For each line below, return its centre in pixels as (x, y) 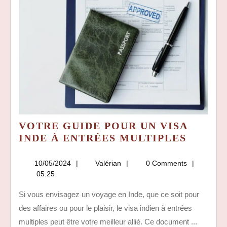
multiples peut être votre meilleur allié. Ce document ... (108, 221)
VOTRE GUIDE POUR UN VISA (103, 125)
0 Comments (165, 163)
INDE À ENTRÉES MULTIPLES (103, 138)
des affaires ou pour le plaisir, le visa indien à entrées (105, 208)
